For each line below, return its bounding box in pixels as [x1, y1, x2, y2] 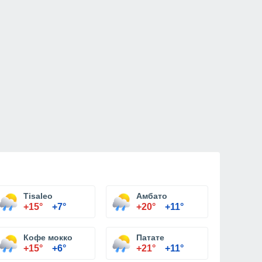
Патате [136, 233, 164, 242]
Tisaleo [23, 191, 53, 201]
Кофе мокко [23, 233, 73, 242]
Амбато [136, 191, 167, 201]
